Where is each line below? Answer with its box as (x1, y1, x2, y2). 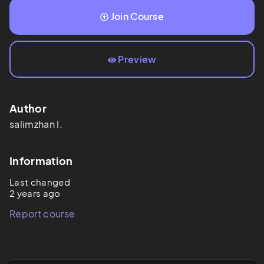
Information (9, 154, 73, 168)
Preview (118, 53, 157, 66)
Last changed (9, 176, 70, 188)
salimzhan (9, 118, 55, 131)
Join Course (110, 10, 164, 23)
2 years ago (9, 187, 61, 199)
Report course (9, 207, 75, 220)
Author (9, 101, 47, 115)
